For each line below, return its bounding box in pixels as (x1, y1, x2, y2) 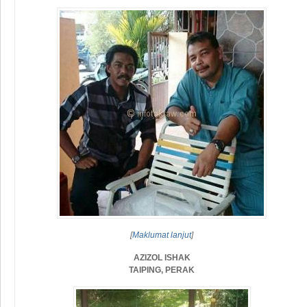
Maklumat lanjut (132, 230, 192, 240)
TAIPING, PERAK (129, 265, 195, 275)
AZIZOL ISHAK (133, 252, 191, 262)
